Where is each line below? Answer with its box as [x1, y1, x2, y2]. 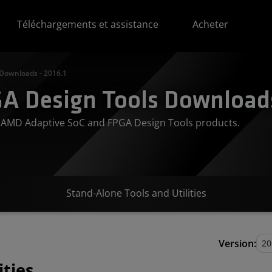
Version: [219, 236, 256, 250]
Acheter [192, 18, 229, 31]
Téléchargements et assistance [17, 18, 159, 31]
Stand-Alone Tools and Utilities [66, 186, 206, 200]
